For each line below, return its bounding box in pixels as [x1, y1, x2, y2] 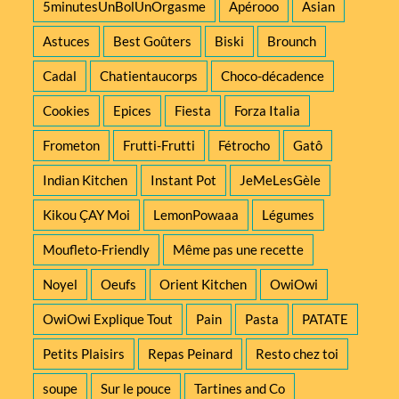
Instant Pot [151, 171, 217, 188]
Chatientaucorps [100, 67, 199, 84]
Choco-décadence [221, 67, 325, 84]
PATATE [302, 310, 349, 327]
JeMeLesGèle [240, 171, 322, 188]
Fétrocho [218, 136, 271, 153]
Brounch [267, 32, 317, 49]
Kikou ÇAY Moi [43, 206, 131, 223]
